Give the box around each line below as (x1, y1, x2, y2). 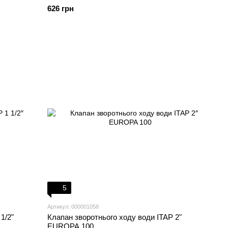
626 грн (47, 4, 74, 13)
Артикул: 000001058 (47, 204, 99, 210)
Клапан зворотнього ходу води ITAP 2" (47, 213, 182, 221)
